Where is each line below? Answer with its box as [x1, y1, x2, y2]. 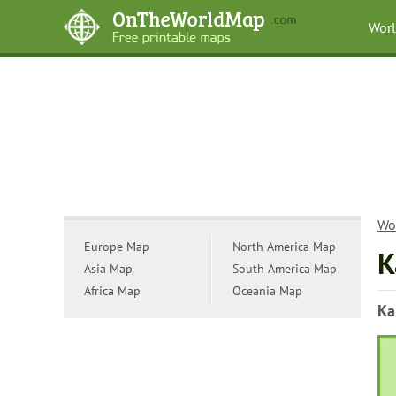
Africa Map [84, 283, 141, 299]
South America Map [232, 261, 337, 277]
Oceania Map [232, 283, 302, 299]
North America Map [232, 239, 336, 255]
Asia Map [84, 261, 133, 277]
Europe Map [84, 239, 149, 255]
